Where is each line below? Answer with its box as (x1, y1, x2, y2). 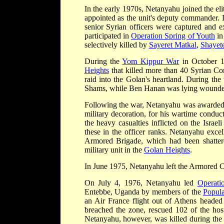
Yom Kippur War (122, 56, 179, 65)
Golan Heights (143, 145, 190, 154)
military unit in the (84, 145, 144, 154)
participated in (84, 31, 131, 40)
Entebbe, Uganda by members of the (84, 187, 203, 196)
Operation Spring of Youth (131, 31, 215, 40)
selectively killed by (84, 40, 149, 49)
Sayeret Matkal (148, 40, 196, 49)
